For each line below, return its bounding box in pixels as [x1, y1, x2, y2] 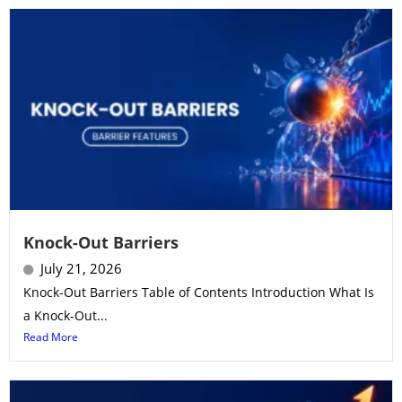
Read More [23, 329, 78, 345]
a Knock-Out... [23, 307, 108, 325]
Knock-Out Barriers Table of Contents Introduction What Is [23, 284, 374, 301]
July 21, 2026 [40, 259, 122, 278]
